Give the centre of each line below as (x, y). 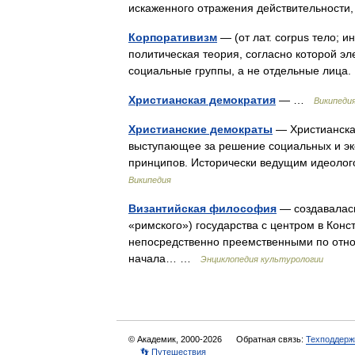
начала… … (164, 258)
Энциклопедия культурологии (262, 259)
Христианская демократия (202, 100)
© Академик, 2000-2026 (176, 339)
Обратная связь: (271, 339)
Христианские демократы (200, 129)
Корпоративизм (173, 37)
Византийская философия (202, 208)
